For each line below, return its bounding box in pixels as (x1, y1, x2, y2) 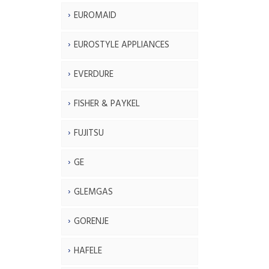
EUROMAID (74, 8, 116, 23)
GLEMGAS (74, 184, 113, 199)
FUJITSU (74, 125, 104, 141)
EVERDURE (74, 67, 113, 82)
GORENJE (74, 214, 109, 229)
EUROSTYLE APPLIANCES (74, 37, 169, 52)
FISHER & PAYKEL (74, 96, 140, 111)
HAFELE (74, 243, 102, 258)
